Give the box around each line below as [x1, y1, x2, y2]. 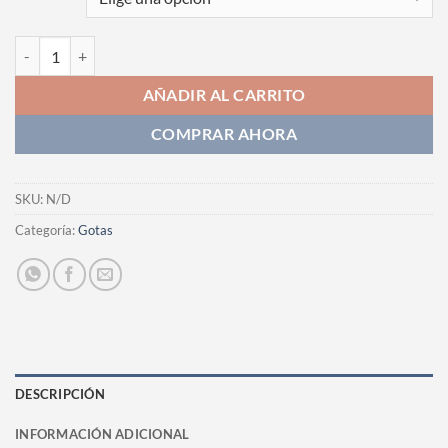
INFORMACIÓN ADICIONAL [15, 425, 190, 442]
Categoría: [15, 221, 78, 238]
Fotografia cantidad [14, 38, 135, 56]
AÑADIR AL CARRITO [142, 86, 306, 105]
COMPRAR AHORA [150, 125, 298, 144]
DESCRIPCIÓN [15, 385, 105, 402]
